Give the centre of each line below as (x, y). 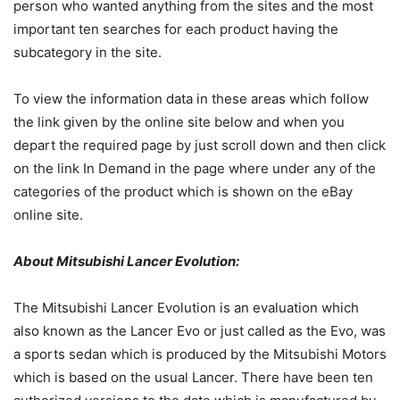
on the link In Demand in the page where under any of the (195, 169)
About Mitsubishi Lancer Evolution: (126, 262)
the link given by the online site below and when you (179, 122)
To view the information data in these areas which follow (191, 99)
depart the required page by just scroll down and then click (200, 146)
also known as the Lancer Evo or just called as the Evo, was (200, 331)
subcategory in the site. (87, 53)
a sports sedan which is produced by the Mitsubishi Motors (200, 354)
